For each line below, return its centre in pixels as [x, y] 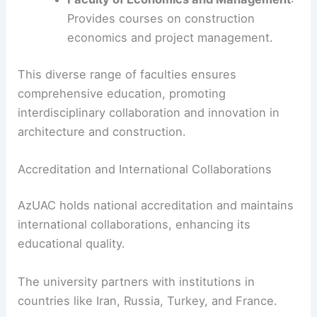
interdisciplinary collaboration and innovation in [149, 112]
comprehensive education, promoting [122, 93]
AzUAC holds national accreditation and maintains [156, 206]
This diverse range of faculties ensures [127, 74]
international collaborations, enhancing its [134, 225]
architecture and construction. [102, 131]
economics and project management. [170, 38]
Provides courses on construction [161, 18]
